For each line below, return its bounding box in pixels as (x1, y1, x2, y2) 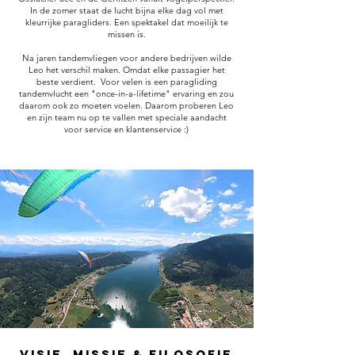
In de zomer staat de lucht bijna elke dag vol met (29, 5, 223, 17)
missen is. (107, 29, 146, 40)
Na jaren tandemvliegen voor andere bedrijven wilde (21, 52, 231, 64)
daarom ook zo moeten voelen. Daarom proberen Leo (19, 100, 234, 112)
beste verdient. (36, 76, 96, 88)
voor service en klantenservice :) (64, 124, 189, 136)
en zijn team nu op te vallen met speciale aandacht (26, 112, 227, 124)
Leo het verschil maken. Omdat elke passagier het (28, 64, 225, 76)
